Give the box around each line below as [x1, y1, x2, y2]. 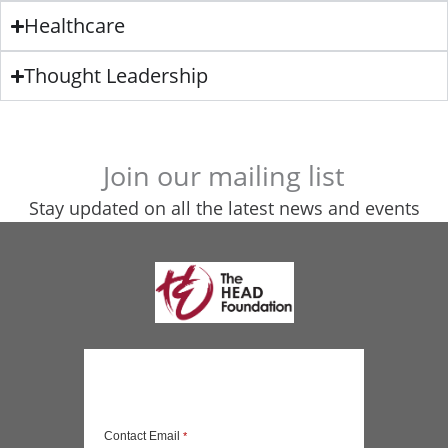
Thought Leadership [24, 62, 209, 90]
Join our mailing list [103, 157, 345, 195]
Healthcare [24, 12, 126, 40]
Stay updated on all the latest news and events [28, 196, 420, 221]
